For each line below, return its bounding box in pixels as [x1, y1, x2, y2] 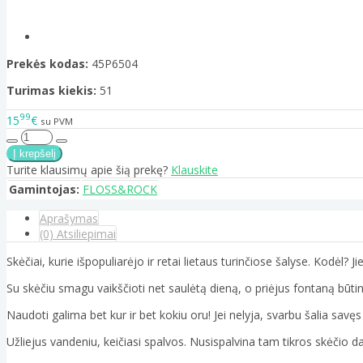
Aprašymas [40, 210, 98, 226]
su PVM [41, 114, 73, 127]
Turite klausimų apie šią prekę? [6, 161, 171, 177]
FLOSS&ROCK [83, 181, 157, 197]
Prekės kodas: [6, 56, 88, 72]
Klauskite [171, 161, 218, 177]
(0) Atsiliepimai [40, 225, 116, 241]
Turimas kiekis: [6, 83, 96, 99]
